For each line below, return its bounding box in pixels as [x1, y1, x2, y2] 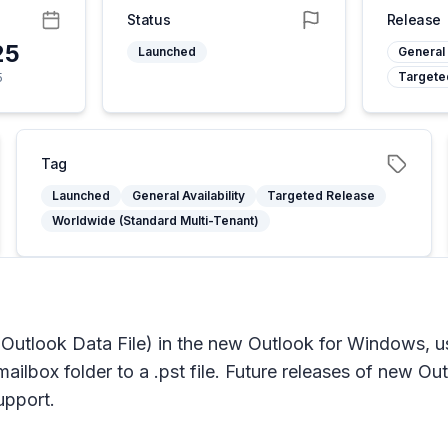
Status [127, 11, 171, 28]
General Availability [132, 188, 245, 203]
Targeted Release [267, 188, 375, 203]
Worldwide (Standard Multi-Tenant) [52, 213, 259, 228]
